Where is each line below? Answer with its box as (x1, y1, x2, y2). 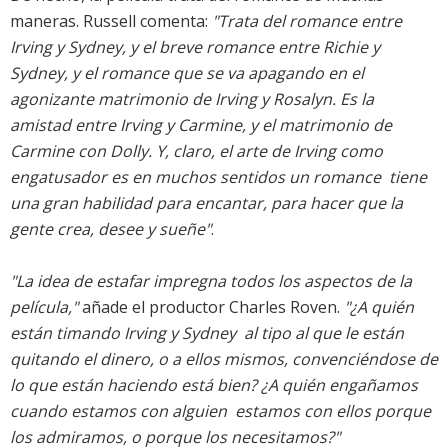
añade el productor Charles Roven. (78, 296, 344, 319)
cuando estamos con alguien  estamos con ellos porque (10, 400, 431, 423)
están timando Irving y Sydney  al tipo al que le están (10, 322, 404, 345)
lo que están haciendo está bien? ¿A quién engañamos (10, 374, 418, 397)
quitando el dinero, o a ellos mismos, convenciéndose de (10, 348, 438, 371)
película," (10, 296, 78, 319)
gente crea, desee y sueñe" (10, 218, 211, 241)
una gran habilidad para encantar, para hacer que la (10, 192, 403, 215)
